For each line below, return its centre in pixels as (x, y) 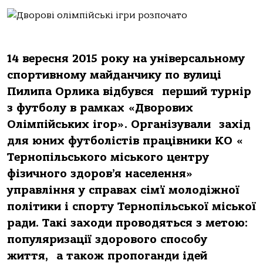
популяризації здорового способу (107, 240)
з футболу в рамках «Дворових (100, 108)
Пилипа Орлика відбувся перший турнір (129, 92)
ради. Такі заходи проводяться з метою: (127, 223)
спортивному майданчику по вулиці (114, 75)
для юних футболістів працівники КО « (125, 141)
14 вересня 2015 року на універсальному (126, 59)
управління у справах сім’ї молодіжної (123, 190)
